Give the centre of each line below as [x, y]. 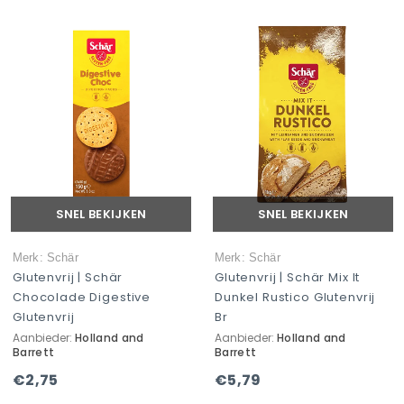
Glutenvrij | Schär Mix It [288, 277]
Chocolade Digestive [82, 297]
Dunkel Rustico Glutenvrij [295, 297]
